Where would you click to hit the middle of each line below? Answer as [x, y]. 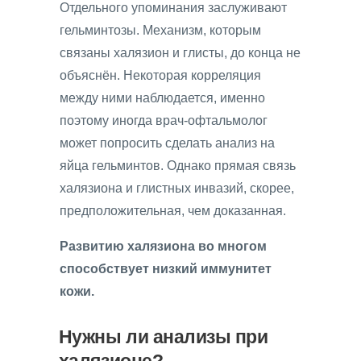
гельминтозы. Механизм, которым [160, 30]
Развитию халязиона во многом [163, 246]
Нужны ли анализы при [163, 337]
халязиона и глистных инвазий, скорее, [177, 188]
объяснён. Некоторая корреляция [160, 75]
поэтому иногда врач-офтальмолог [164, 120]
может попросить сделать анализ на [167, 143]
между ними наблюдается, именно [162, 98]
